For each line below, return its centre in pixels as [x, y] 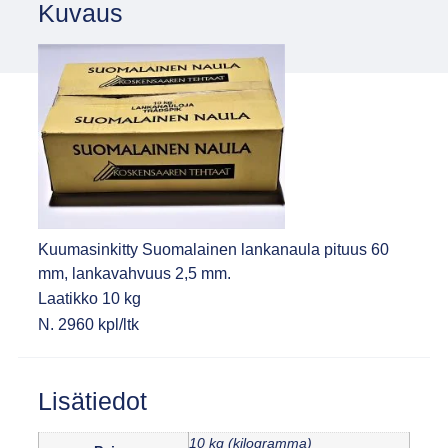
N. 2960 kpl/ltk [88, 324]
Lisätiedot [92, 401]
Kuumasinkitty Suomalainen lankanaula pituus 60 [213, 249]
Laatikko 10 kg [89, 299]
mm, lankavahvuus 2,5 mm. [134, 273]
